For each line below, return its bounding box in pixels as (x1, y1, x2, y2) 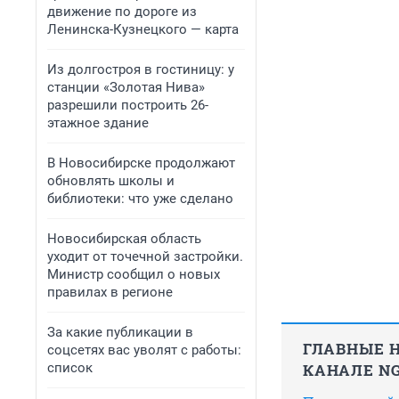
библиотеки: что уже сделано (47, 191, 233, 207)
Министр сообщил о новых (47, 266, 220, 282)
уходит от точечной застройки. (47, 248, 243, 265)
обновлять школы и (47, 173, 175, 189)
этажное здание (47, 115, 149, 131)
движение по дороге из (47, 4, 197, 20)
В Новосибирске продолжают (47, 155, 235, 171)
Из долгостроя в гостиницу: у (47, 61, 234, 77)
